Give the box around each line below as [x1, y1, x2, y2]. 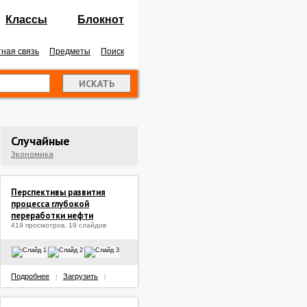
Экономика [11, 149, 53, 159]
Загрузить [63, 272, 98, 280]
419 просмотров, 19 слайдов [11, 221, 106, 229]
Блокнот [77, 14, 124, 25]
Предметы [49, 47, 90, 56]
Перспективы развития [11, 186, 106, 198]
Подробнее [11, 272, 49, 280]
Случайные [11, 133, 70, 149]
